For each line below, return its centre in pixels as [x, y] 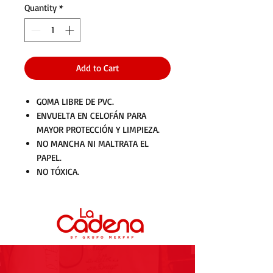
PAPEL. [49, 157]
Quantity [41, 8]
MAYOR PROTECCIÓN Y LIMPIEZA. [98, 129]
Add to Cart [97, 68]
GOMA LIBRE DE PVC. [75, 101]
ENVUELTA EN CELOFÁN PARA [91, 115]
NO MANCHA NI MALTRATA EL [93, 143]
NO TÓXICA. [58, 171]
